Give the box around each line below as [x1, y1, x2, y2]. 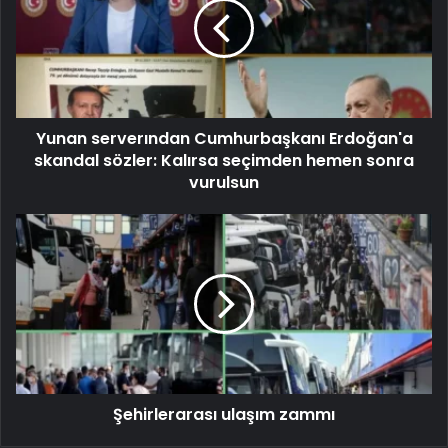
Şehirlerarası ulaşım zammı [113, 402, 335, 426]
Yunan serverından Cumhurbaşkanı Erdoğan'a [35, 126, 413, 150]
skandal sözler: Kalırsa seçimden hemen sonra [34, 148, 414, 172]
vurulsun [189, 170, 259, 194]
